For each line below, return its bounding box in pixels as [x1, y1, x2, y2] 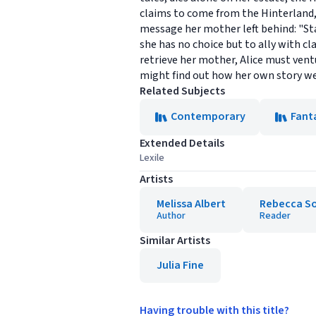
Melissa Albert [157, 196, 226, 212]
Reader [260, 209, 291, 223]
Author [157, 209, 186, 223]
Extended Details [140, 135, 224, 151]
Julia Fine [157, 257, 204, 273]
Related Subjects [140, 83, 225, 99]
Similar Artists [140, 233, 210, 248]
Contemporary [171, 109, 245, 124]
